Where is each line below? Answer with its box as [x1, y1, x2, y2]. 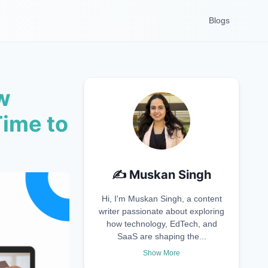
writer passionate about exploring [99, 206, 224, 216]
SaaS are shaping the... [117, 232, 206, 241]
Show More [143, 249, 180, 257]
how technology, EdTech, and [106, 219, 217, 229]
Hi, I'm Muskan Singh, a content [101, 194, 222, 203]
